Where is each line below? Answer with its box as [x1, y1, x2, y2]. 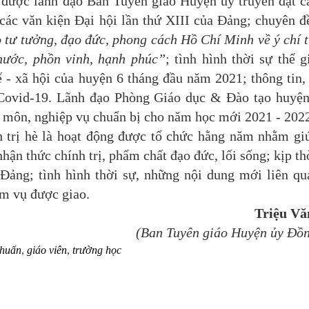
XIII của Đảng [165, 12, 248, 28]
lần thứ [121, 12, 166, 28]
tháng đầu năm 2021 [123, 70, 243, 86]
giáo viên [27, 244, 67, 256]
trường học [72, 244, 121, 256]
